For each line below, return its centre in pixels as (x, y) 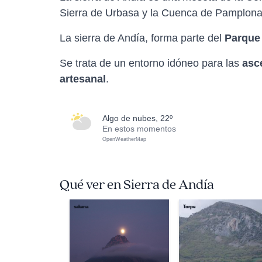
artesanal (83, 79)
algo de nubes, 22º (140, 118)
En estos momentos (139, 129)
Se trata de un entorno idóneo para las (151, 63)
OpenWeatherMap (124, 139)
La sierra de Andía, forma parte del (142, 38)
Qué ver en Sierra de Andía (137, 185)
